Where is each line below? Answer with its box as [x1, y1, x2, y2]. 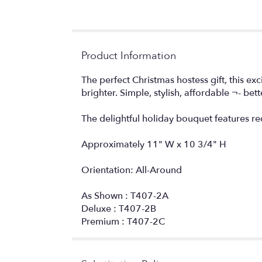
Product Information [81, 48, 176, 63]
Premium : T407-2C [81, 215, 165, 228]
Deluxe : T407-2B [81, 202, 156, 215]
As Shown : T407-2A [81, 189, 168, 202]
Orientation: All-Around [81, 163, 182, 177]
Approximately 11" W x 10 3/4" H [81, 137, 226, 151]
